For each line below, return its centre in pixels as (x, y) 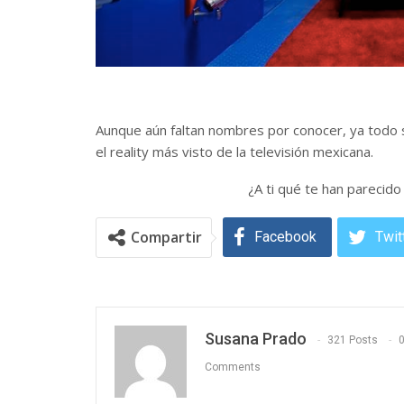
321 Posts (353, 340)
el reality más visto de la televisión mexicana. (234, 152)
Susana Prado (256, 339)
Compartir (166, 238)
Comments (233, 367)
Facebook (285, 237)
